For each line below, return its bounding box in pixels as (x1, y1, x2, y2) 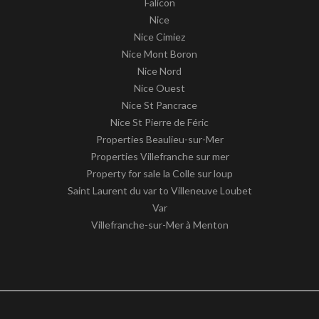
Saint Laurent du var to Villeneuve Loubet (67, 184, 252, 197)
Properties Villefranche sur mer (90, 150, 229, 162)
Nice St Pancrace (122, 99, 197, 111)
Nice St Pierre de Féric (110, 116, 209, 128)
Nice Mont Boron (122, 48, 197, 60)
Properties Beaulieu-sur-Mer (95, 133, 224, 145)
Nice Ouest (134, 82, 185, 94)
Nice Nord (137, 65, 182, 77)
